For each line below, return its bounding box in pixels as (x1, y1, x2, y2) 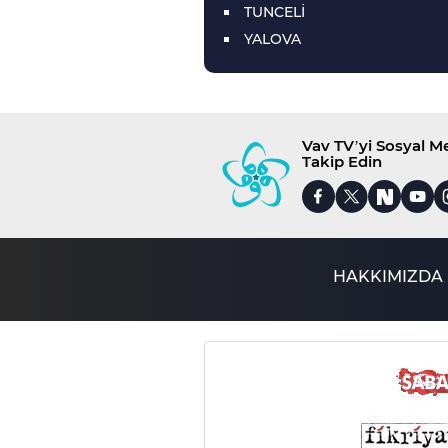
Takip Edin (301, 152, 382, 171)
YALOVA (244, 30, 301, 48)
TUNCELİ (244, 3, 305, 21)
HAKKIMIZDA (332, 267, 443, 286)
